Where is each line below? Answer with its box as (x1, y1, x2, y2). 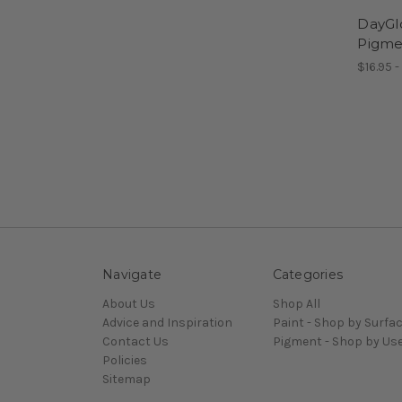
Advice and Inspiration (102, 315, 232, 331)
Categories (272, 267, 343, 284)
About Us (102, 296, 155, 312)
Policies (102, 353, 147, 369)
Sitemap (102, 371, 151, 388)
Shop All (272, 296, 320, 312)
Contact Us (102, 334, 169, 350)
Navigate (102, 267, 162, 284)
